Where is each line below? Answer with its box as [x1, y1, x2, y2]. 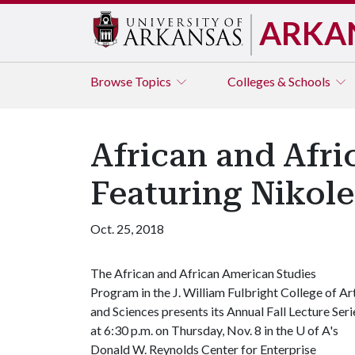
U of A [296, 323, 330, 338]
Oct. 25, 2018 [90, 221, 164, 236]
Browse [90, 74, 135, 89]
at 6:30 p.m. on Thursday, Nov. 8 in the [90, 323, 296, 338]
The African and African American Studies [90, 265, 316, 281]
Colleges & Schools [227, 74, 333, 89]
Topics [135, 74, 174, 89]
